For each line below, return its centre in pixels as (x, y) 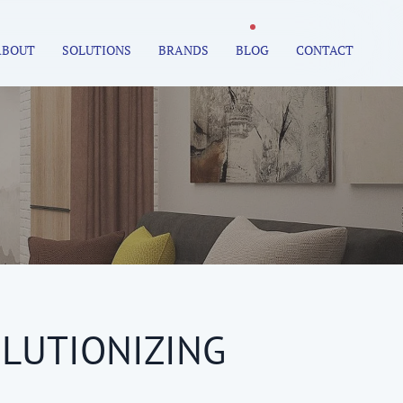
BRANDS (184, 49)
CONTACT (325, 49)
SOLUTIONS (97, 49)
